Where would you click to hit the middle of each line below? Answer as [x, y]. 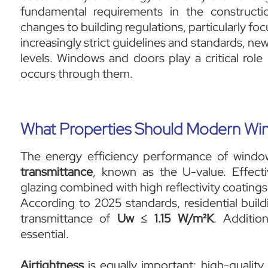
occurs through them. [76, 74]
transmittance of [68, 218]
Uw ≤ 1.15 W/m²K [165, 218]
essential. [44, 234]
